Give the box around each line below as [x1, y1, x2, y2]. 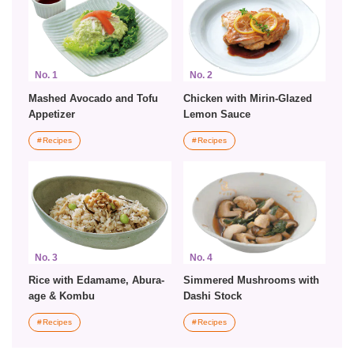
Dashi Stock [183, 289, 242, 302]
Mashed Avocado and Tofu [28, 92, 158, 104]
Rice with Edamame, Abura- [28, 273, 164, 286]
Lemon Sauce [183, 107, 250, 120]
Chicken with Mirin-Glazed [183, 92, 312, 104]
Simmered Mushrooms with [183, 273, 319, 286]
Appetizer [28, 107, 75, 120]
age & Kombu [28, 289, 95, 302]
